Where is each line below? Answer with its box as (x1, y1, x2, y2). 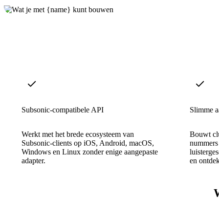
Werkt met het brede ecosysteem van (22, 130, 134, 138)
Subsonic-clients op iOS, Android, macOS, (22, 138, 154, 147)
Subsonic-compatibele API (22, 105, 104, 114)
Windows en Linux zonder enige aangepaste (22, 147, 158, 156)
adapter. (22, 156, 45, 165)
